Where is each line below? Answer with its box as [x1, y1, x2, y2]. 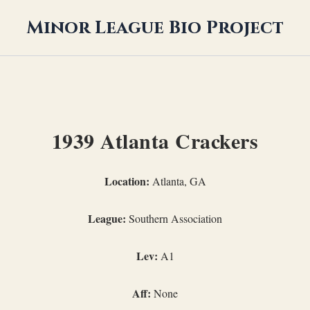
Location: [104, 173, 149, 189]
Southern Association [126, 211, 222, 226]
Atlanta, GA [149, 174, 206, 188]
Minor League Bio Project [26, 15, 284, 40]
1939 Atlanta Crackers [51, 125, 259, 156]
